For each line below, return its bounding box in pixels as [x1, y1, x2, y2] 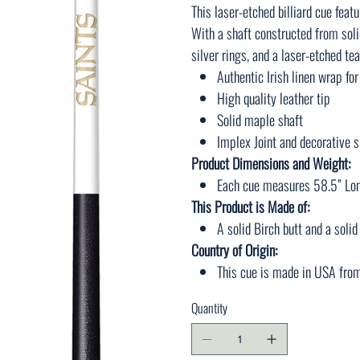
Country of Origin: [191, 239, 277, 261]
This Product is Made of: [191, 196, 309, 218]
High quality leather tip [217, 88, 331, 109]
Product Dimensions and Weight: [191, 153, 350, 174]
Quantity [191, 298, 227, 318]
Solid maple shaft [217, 109, 304, 131]
